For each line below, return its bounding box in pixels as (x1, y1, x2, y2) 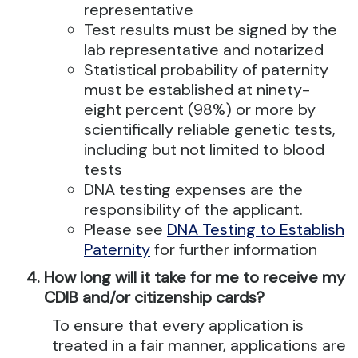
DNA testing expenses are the (84, 179, 303, 200)
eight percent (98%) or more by (84, 99, 316, 120)
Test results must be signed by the (84, 19, 337, 40)
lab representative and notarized (84, 39, 324, 60)
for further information (150, 239, 317, 260)
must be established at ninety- (84, 79, 310, 100)
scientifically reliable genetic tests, (84, 119, 336, 140)
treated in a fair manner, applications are (52, 335, 346, 356)
